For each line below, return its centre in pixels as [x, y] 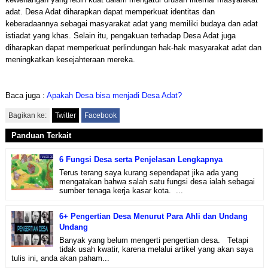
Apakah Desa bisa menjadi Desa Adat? [114, 95]
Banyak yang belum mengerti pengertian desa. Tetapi [153, 240]
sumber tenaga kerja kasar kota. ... [121, 190]
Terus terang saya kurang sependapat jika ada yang [148, 172]
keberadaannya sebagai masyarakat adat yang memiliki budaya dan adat [131, 24]
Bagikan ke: [27, 115]
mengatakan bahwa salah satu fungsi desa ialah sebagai [157, 181]
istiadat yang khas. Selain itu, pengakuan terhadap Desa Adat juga [120, 36]
